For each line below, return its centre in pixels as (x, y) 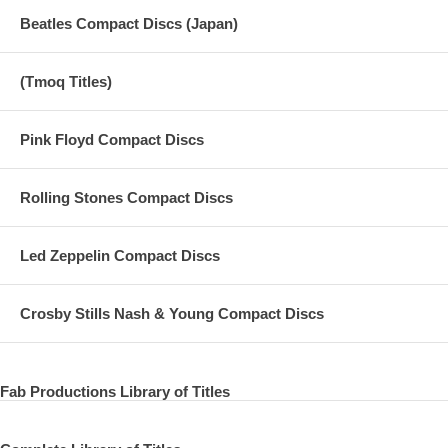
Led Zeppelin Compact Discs (120, 255)
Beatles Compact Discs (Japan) (129, 23)
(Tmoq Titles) (66, 81)
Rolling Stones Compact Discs (126, 197)
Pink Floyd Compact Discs (112, 139)
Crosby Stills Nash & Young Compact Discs (172, 313)
